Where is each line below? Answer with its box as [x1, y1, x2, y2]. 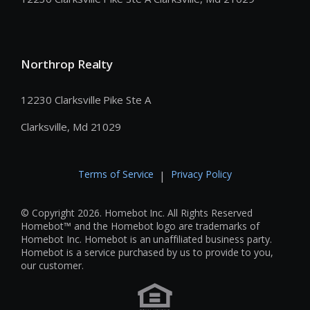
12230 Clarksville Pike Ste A [21, 93, 152, 107]
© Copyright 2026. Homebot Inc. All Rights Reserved [21, 206, 253, 220]
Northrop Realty [21, 55, 113, 72]
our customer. [21, 259, 84, 273]
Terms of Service [77, 167, 154, 181]
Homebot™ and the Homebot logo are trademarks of [21, 219, 260, 233]
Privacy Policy [171, 167, 232, 181]
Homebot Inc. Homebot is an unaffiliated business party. [21, 232, 272, 246]
